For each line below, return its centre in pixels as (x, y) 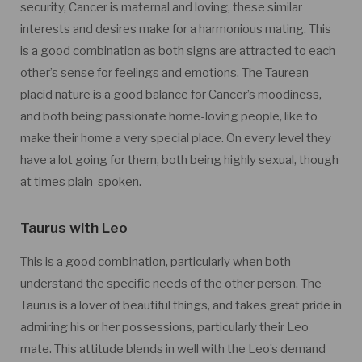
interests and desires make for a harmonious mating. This (176, 29)
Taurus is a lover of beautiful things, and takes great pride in (181, 305)
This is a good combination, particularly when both (156, 262)
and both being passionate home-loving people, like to (169, 116)
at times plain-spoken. (81, 182)
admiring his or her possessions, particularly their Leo (164, 327)
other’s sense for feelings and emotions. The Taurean (164, 73)
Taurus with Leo (74, 227)
